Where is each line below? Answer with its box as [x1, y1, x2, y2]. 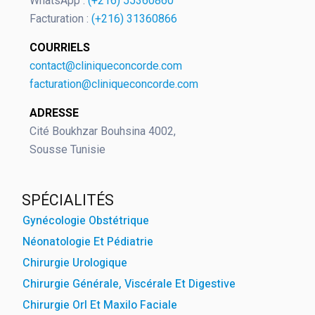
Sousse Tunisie [30, 142, 105, 156]
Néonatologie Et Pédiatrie [22, 233, 153, 250]
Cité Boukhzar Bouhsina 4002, [30, 124, 176, 138]
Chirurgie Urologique [22, 254, 127, 271]
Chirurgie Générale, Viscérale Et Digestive [22, 275, 236, 292]
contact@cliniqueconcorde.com [30, 58, 182, 72]
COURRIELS [30, 40, 90, 54]
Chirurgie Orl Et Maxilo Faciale [22, 296, 177, 314]
